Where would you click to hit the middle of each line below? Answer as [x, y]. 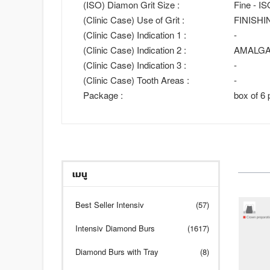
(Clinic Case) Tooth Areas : [136, 80]
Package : [103, 95]
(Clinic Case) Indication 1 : [135, 34]
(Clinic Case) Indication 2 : [135, 49]
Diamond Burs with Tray [117, 251]
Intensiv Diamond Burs [115, 228]
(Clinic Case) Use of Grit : [134, 19]
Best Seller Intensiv [110, 204]
